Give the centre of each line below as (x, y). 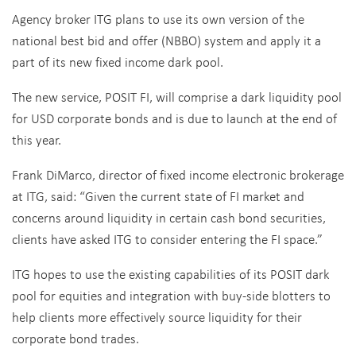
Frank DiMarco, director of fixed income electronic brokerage (178, 174)
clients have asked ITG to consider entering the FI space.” (167, 239)
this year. (37, 139)
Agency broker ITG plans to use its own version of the (158, 19)
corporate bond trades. (75, 338)
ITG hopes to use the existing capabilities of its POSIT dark (171, 274)
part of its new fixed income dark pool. (118, 62)
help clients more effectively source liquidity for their (157, 317)
